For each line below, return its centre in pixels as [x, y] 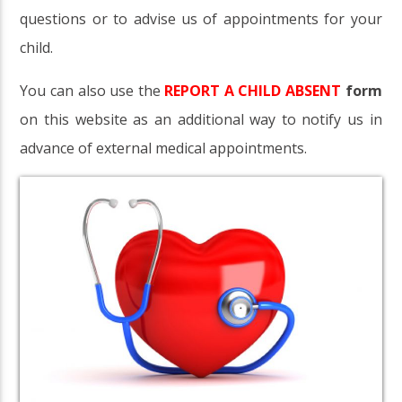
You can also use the [92, 91]
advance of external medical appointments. [164, 149]
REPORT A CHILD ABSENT [253, 91]
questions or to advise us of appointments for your [201, 19]
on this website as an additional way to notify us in [201, 120]
